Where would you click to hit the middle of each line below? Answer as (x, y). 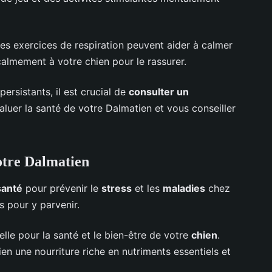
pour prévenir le (62, 188)
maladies (184, 188)
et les (147, 188)
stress (117, 188)
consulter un (159, 91)
